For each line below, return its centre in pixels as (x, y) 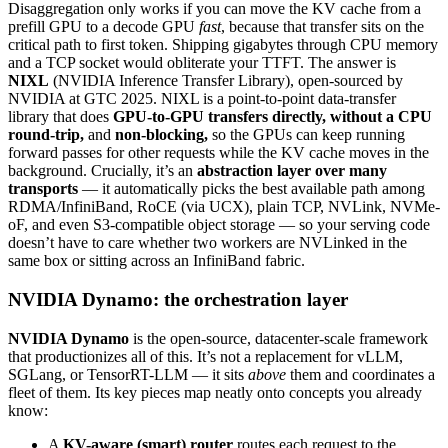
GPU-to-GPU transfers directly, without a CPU (272, 117)
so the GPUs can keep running (306, 135)
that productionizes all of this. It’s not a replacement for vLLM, (205, 356)
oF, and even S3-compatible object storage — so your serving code (219, 225)
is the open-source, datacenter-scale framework (278, 338)
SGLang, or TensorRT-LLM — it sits (128, 374)
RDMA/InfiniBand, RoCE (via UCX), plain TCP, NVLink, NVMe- (224, 207)
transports (43, 189)
